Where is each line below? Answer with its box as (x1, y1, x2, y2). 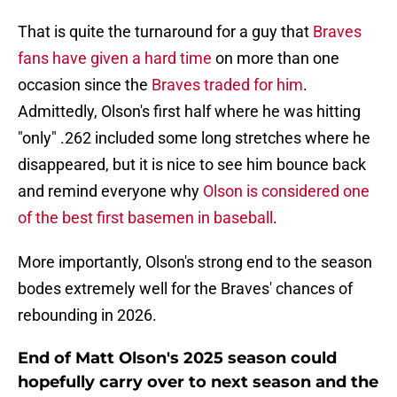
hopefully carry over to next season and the (18, 372, 378, 393)
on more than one (212, 49, 339, 68)
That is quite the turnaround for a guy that (18, 22, 313, 42)
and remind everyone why (18, 182, 203, 201)
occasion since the (18, 75, 152, 95)
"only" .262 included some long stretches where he (18, 128, 370, 148)
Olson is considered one (203, 182, 370, 201)
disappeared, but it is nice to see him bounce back (18, 155, 366, 175)
